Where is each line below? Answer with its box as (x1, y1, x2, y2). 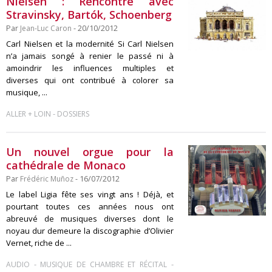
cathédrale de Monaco (6, 158, 126, 172)
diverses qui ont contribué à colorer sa (6, 75, 174, 86)
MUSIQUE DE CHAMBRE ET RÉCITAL (40, 259, 167, 270)
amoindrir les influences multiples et (6, 63, 174, 73)
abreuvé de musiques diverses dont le (6, 213, 174, 224)
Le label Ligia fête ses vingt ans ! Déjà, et (6, 189, 174, 200)
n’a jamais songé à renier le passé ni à (6, 50, 174, 61)
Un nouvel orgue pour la (6, 144, 174, 159)
